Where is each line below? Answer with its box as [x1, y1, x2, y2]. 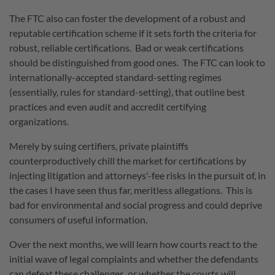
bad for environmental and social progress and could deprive [9, 198, 262, 211]
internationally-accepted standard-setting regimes [9, 71, 222, 83]
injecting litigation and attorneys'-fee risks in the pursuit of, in [9, 169, 266, 181]
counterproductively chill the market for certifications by [9, 154, 246, 166]
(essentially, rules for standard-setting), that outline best [9, 85, 245, 98]
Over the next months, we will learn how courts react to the [9, 238, 257, 250]
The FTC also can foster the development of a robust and [9, 12, 246, 24]
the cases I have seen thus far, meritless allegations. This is [9, 184, 252, 196]
